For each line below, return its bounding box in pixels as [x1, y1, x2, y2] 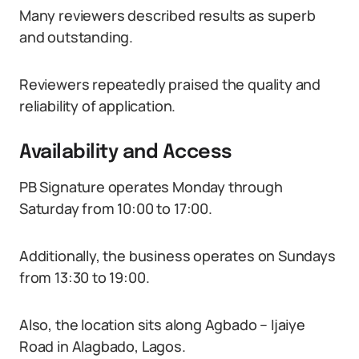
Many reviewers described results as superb [19, 6, 316, 25]
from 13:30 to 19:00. [19, 268, 150, 287]
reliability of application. [19, 96, 176, 115]
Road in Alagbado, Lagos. [19, 337, 186, 356]
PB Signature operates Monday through [19, 177, 283, 196]
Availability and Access [19, 143, 232, 163]
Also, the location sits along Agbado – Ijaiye [19, 315, 305, 334]
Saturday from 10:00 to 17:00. [19, 199, 212, 218]
